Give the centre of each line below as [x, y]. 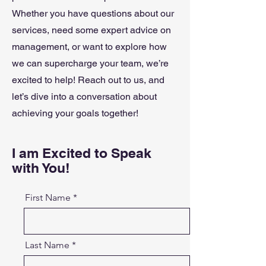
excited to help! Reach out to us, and [88, 80]
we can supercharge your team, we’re [90, 63]
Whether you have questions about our [93, 13]
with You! [43, 168]
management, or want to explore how [89, 47]
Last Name [47, 245]
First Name [48, 197]
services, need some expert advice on [91, 30]
